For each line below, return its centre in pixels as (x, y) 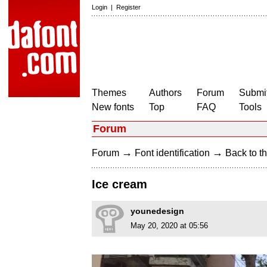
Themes (109, 93)
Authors (165, 93)
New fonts (113, 107)
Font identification (172, 153)
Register (128, 7)
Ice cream (119, 184)
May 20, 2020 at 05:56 (169, 226)
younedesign (157, 211)
